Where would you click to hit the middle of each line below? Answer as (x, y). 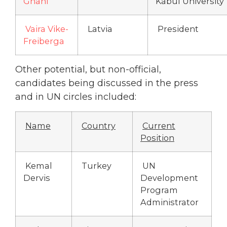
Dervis (37, 178)
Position (157, 138)
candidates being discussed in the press (107, 83)
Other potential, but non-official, (88, 70)
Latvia (99, 29)
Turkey (96, 165)
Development (169, 178)
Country (99, 125)
